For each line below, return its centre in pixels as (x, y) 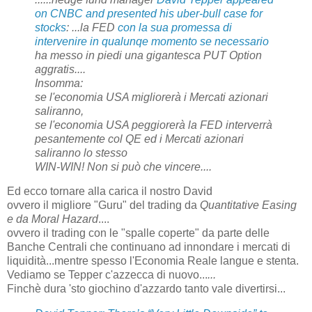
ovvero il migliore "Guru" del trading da (103, 205)
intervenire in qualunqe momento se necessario (152, 41)
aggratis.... (60, 69)
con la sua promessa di (175, 27)
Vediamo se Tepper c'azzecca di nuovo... (107, 275)
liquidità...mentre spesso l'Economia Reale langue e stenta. (153, 261)
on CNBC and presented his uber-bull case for (149, 13)
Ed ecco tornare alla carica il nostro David (110, 192)
